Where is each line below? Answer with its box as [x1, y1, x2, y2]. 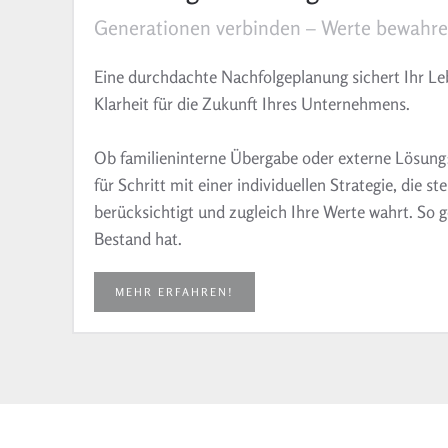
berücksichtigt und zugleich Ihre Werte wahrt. [94, 201, 417, 223]
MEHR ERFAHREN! [115, 285, 234, 300]
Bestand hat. [94, 228, 182, 250]
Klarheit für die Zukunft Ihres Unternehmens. [94, 93, 410, 115]
